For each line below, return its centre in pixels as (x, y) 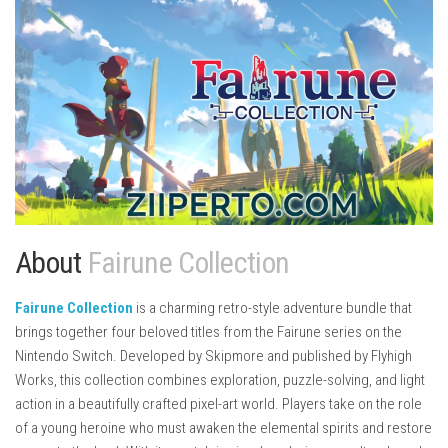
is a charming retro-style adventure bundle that (272, 307)
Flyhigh (391, 355)
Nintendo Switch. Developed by (110, 355)
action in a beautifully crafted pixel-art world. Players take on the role (218, 403)
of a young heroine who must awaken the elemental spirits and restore (223, 427)
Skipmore (234, 355)
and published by (317, 355)
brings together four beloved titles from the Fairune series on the (208, 331)
